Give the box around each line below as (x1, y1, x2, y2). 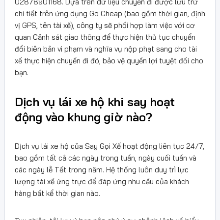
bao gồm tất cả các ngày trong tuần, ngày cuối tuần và (15, 153, 196, 163)
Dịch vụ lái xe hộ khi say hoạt (15, 94, 175, 109)
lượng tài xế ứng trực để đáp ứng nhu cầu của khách (15, 176, 189, 186)
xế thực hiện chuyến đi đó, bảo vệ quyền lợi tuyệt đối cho (15, 55, 203, 65)
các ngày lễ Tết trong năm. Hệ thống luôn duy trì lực (15, 165, 189, 174)
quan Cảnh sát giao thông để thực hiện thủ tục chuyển (15, 32, 195, 42)
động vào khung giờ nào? (15, 109, 153, 124)
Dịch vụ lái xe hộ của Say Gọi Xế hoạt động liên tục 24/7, (15, 141, 204, 151)
